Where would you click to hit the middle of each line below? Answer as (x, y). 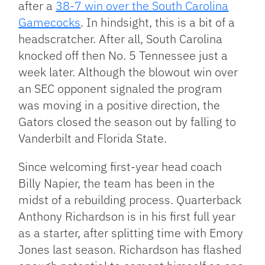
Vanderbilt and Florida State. (93, 138)
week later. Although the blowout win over (128, 72)
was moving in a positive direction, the (119, 105)
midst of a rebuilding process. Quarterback (130, 200)
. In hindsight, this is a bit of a (158, 22)
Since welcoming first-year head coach (120, 167)
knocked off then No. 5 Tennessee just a (123, 56)
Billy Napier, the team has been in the (117, 183)
